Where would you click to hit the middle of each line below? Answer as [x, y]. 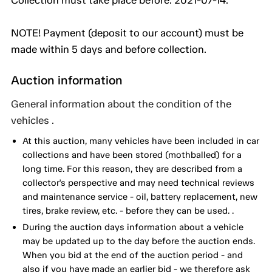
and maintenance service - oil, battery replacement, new [140, 196]
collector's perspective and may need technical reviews [138, 182]
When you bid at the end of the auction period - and [132, 255]
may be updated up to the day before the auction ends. [138, 241]
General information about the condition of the [121, 104]
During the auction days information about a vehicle [133, 227]
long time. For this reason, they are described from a [132, 168]
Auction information [67, 80]
